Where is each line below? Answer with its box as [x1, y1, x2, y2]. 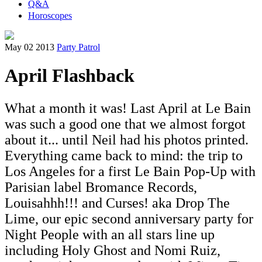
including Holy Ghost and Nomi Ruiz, [5, 243, 220, 258]
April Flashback [5, 65, 135, 87]
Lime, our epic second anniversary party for [5, 211, 253, 227]
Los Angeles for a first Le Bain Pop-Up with [5, 164, 256, 180]
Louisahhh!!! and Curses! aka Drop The [5, 195, 230, 211]
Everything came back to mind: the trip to [5, 148, 243, 164]
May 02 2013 [5, 42, 54, 52]
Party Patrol [57, 42, 100, 52]
